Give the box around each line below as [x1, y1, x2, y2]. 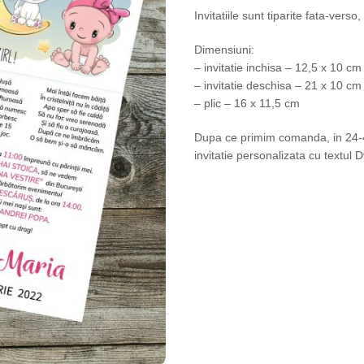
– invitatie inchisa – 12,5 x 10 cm [194, 61, 362, 74]
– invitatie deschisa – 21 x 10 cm [194, 79, 362, 92]
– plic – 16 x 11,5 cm [194, 97, 300, 110]
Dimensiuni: [194, 43, 254, 56]
